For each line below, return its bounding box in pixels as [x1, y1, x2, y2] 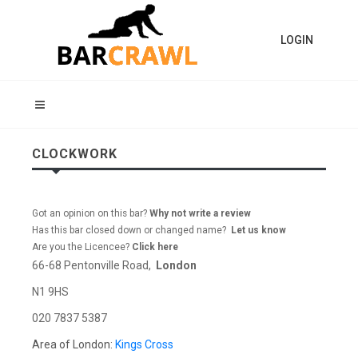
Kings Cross [115, 338, 173, 351]
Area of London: [32, 338, 115, 351]
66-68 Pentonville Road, [32, 259, 156, 272]
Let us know [231, 225, 286, 236]
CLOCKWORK [32, 146, 117, 161]
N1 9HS [32, 285, 69, 298]
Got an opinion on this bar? [32, 208, 147, 219]
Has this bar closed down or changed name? [32, 225, 231, 236]
